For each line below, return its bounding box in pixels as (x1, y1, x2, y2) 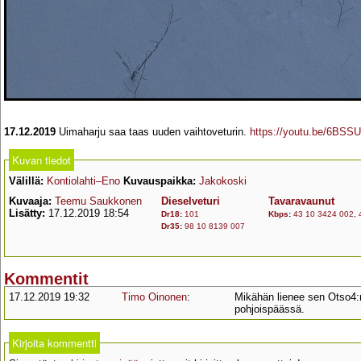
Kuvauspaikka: (123, 175, 196, 187)
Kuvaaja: (9, 195, 52, 207)
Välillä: (9, 175, 44, 187)
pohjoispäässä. (234, 303, 305, 316)
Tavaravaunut (268, 195, 334, 207)
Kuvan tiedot (12, 152, 71, 168)
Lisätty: (9, 207, 45, 219)
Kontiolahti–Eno (47, 175, 120, 187)
